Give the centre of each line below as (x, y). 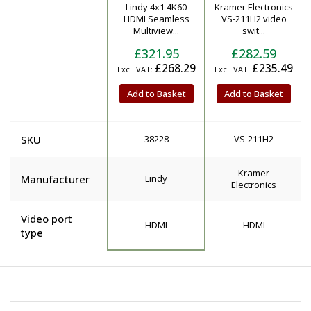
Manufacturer (55, 179)
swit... (254, 30)
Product (40, 17)
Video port (47, 218)
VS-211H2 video (254, 18)
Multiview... (156, 30)
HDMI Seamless (156, 18)
